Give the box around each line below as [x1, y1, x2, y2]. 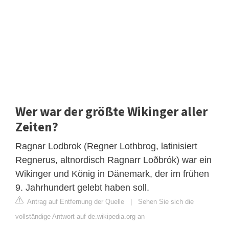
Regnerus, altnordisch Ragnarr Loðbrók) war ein [15, 154, 212, 165]
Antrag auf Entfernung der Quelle [26, 197, 124, 205]
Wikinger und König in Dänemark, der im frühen [15, 168, 209, 179]
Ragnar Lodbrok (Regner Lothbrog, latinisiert [15, 141, 197, 151]
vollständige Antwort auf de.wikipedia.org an [15, 212, 145, 220]
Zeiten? [15, 118, 58, 135]
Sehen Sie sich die [138, 197, 194, 205]
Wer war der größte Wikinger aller [15, 103, 208, 120]
